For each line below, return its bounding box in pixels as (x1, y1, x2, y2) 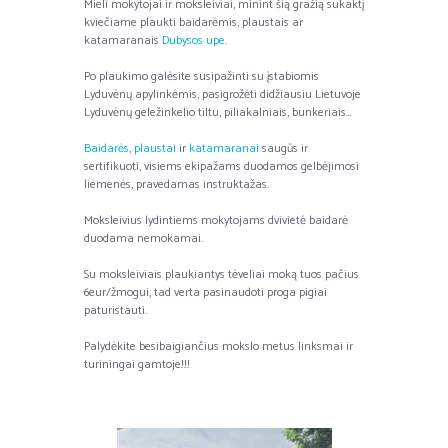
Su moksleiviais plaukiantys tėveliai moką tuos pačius (84, 264, 359, 284)
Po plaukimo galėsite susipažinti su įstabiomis (84, 66, 319, 86)
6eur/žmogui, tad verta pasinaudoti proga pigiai (84, 282, 327, 302)
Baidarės (84, 138, 129, 158)
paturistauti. (84, 300, 147, 320)
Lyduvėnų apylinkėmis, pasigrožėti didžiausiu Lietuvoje (84, 84, 361, 104)
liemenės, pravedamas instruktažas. (84, 174, 269, 194)
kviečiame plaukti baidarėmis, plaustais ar (84, 12, 303, 32)
